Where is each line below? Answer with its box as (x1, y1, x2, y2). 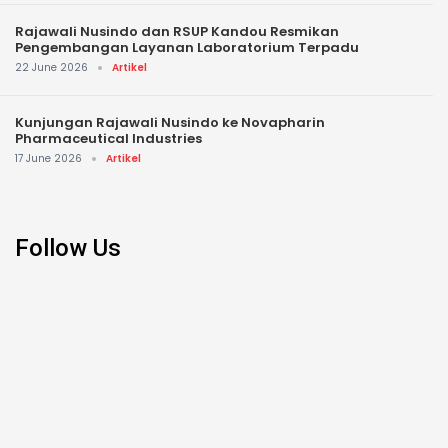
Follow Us (15, 234, 121, 263)
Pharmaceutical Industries (15, 129, 202, 149)
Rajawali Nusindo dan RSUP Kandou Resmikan (15, 22, 339, 42)
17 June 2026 (15, 151, 82, 167)
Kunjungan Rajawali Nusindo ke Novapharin (15, 113, 325, 133)
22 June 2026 (15, 60, 88, 76)
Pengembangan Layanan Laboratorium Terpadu (15, 38, 359, 58)
